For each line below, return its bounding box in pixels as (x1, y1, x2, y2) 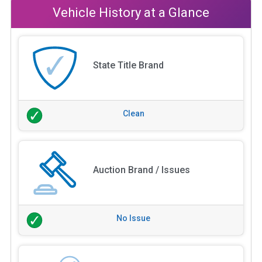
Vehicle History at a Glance (53, 5, 209, 20)
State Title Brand (92, 59, 164, 71)
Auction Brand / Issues (92, 164, 190, 175)
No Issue (116, 213, 150, 223)
